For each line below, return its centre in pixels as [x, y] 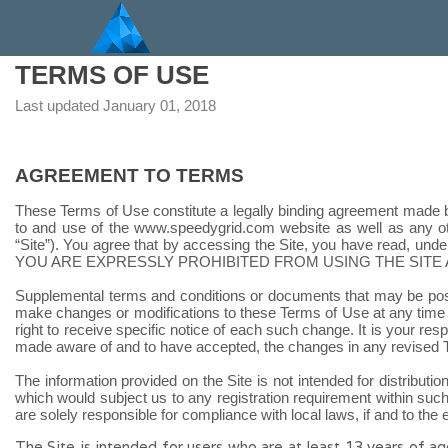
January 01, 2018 [159, 105]
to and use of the [74, 227]
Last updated [57, 105]
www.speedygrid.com [204, 227]
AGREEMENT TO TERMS [129, 175]
